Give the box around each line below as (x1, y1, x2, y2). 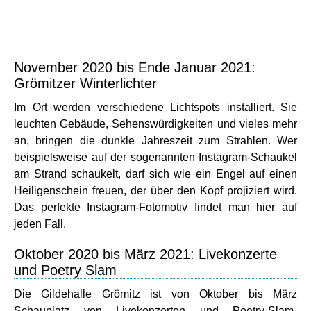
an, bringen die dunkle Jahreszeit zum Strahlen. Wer (14, 135, 297, 146)
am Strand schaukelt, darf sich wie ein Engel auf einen (14, 168, 297, 180)
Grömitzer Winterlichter (14, 76, 157, 91)
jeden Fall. (14, 218, 66, 230)
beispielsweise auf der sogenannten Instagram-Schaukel (14, 151, 297, 163)
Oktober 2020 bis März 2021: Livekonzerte (14, 246, 277, 262)
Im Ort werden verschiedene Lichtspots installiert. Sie (14, 101, 297, 113)
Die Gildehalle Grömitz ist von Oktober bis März (14, 288, 297, 300)
